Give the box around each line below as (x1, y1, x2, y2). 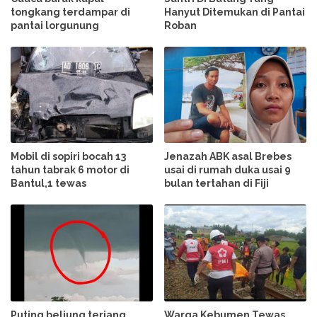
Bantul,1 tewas (11, 178, 86, 190)
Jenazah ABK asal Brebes (164, 151, 292, 163)
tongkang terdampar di (11, 6, 130, 18)
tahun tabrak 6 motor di (11, 164, 129, 176)
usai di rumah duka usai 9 (164, 164, 292, 176)
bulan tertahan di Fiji (164, 178, 270, 190)
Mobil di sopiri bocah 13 (11, 151, 126, 163)
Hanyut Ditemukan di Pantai (164, 6, 306, 18)
